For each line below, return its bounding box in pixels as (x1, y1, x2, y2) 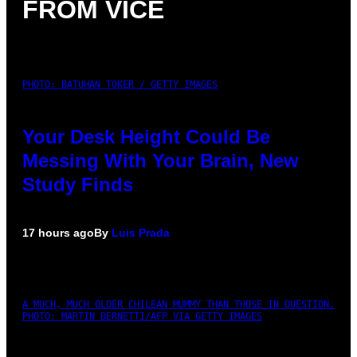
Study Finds (22, 173, 133, 195)
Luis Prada (112, 226, 170, 239)
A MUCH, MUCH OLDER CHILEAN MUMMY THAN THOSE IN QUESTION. (22, 298, 335, 310)
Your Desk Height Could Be (22, 125, 270, 147)
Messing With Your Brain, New (22, 149, 299, 171)
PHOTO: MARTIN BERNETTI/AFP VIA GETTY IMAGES (22, 310, 262, 322)
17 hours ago (22, 226, 94, 239)
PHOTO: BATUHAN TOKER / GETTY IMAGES (22, 78, 218, 90)
